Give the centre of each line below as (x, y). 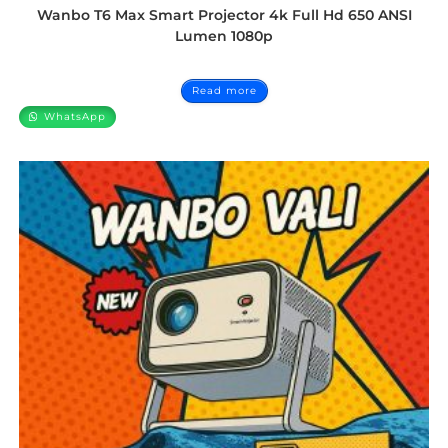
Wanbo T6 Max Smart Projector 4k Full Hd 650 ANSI (224, 15)
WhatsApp (73, 116)
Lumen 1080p (224, 36)
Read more (224, 90)
